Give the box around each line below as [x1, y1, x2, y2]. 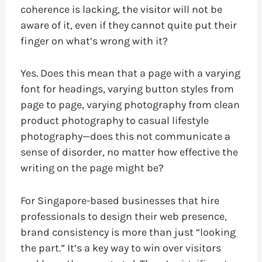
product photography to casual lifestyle [20, 114, 209, 127]
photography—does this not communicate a [20, 130, 230, 143]
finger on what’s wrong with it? [20, 34, 170, 47]
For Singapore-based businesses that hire [20, 194, 219, 208]
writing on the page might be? [20, 161, 164, 175]
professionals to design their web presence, [20, 210, 227, 223]
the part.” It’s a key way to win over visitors [20, 242, 221, 255]
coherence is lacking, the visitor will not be [20, 2, 222, 16]
